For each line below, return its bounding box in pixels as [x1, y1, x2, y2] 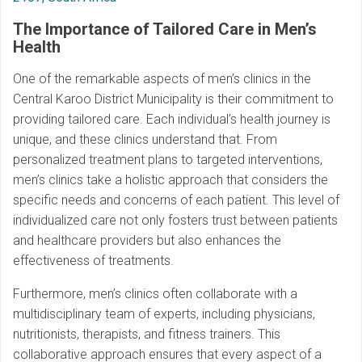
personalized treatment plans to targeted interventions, [13, 152, 322, 168]
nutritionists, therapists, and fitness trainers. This [13, 326, 280, 343]
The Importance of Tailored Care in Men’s [13, 19, 317, 40]
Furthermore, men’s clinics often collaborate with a [13, 286, 297, 302]
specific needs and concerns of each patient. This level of [13, 192, 339, 208]
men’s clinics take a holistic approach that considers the [13, 172, 328, 188]
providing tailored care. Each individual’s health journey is [13, 112, 330, 128]
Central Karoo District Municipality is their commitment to [13, 91, 334, 107]
